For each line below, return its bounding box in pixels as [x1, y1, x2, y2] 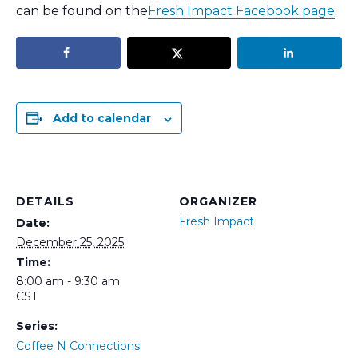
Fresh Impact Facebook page [148, 3, 335, 19]
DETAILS [16, 194, 74, 209]
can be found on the [16, 3, 148, 19]
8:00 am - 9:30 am [16, 274, 120, 289]
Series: [16, 319, 58, 334]
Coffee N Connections [16, 339, 140, 354]
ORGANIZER [179, 194, 257, 209]
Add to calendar [53, 111, 151, 126]
